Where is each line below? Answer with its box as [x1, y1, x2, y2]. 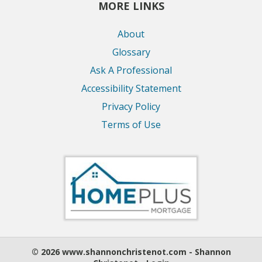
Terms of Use [101, 118, 161, 132]
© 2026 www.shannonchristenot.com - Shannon [31, 246, 231, 257]
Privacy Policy [102, 100, 160, 113]
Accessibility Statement [81, 82, 181, 95]
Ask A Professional [90, 64, 172, 77]
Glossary [112, 46, 150, 59]
